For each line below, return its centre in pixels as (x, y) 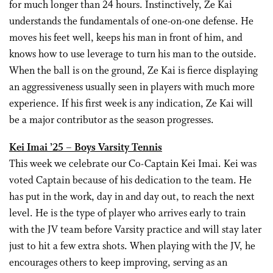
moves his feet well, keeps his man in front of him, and (126, 38)
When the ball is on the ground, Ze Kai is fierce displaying (133, 71)
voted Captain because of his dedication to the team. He (130, 181)
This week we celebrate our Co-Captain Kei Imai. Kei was (133, 164)
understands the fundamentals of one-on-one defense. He (131, 22)
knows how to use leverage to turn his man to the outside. (133, 55)
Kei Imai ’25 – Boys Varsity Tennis (86, 148)
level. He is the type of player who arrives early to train (127, 214)
